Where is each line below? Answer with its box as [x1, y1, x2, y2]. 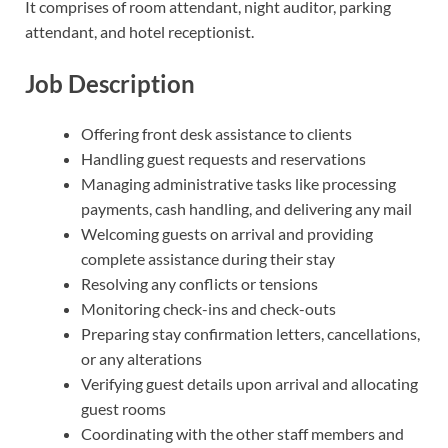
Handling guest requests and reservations [81, 148, 366, 168]
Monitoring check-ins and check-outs [81, 298, 336, 318]
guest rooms [81, 398, 166, 418]
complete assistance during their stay [81, 248, 335, 268]
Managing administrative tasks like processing [81, 173, 396, 193]
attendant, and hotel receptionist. [25, 22, 254, 42]
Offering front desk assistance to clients [81, 123, 352, 143]
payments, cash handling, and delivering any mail [81, 198, 412, 218]
